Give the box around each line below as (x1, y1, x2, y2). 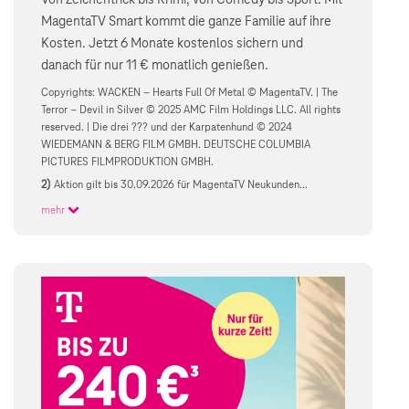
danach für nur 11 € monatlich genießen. (41, 58, 268, 73)
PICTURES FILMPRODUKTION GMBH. (41, 155, 214, 168)
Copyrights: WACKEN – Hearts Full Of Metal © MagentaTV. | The (41, 86, 338, 99)
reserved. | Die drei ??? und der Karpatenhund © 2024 (41, 121, 292, 133)
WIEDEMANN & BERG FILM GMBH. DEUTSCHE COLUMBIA (41, 138, 310, 151)
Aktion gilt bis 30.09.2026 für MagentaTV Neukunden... (54, 179, 309, 192)
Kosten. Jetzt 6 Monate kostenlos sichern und (41, 36, 303, 51)
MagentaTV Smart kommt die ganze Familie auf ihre (41, 14, 331, 29)
